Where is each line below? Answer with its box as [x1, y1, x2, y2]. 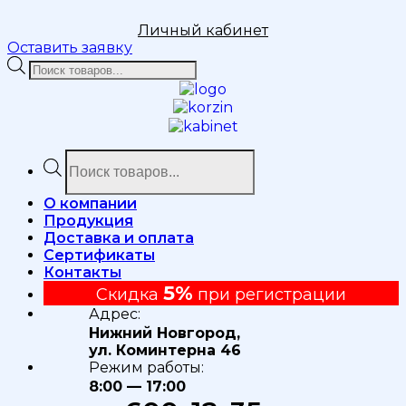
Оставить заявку [7, 38, 132, 56]
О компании [43, 194, 137, 212]
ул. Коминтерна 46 [89, 341, 241, 359]
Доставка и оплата [43, 228, 194, 246]
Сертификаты [43, 246, 155, 264]
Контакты [43, 263, 121, 281]
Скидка [96, 284, 163, 304]
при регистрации [193, 284, 346, 304]
